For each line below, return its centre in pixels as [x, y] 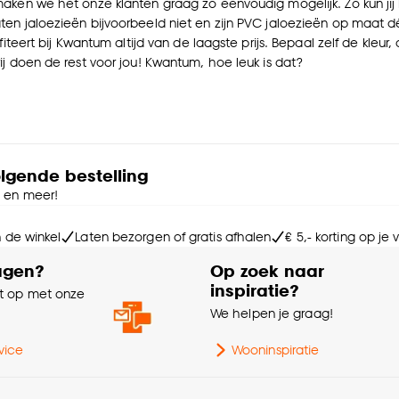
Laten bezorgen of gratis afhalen [173, 237]
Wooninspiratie [276, 350]
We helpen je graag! [272, 313]
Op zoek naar [267, 271]
